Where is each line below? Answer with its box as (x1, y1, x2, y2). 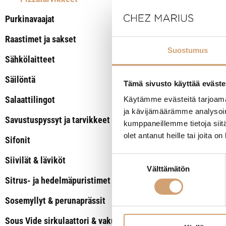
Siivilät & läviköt (5, 155, 66, 165)
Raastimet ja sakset (5, 34, 76, 44)
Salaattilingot (5, 94, 55, 105)
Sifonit (5, 135, 30, 145)
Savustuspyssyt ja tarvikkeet (5, 115, 110, 125)
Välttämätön (147, 164, 190, 174)
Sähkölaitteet (5, 54, 55, 65)
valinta (111, 166, 133, 176)
